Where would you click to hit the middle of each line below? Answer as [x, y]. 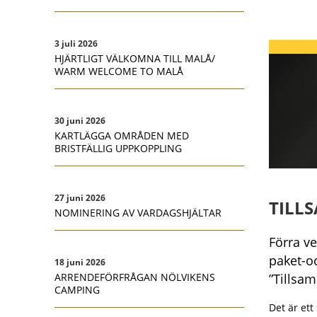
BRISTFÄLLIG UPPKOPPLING [118, 148]
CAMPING [77, 290]
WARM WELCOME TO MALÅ [119, 71]
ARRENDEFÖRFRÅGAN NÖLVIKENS [135, 277]
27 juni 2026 [80, 198]
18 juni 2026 [80, 262]
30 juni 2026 [80, 121]
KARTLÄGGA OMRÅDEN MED [122, 136]
